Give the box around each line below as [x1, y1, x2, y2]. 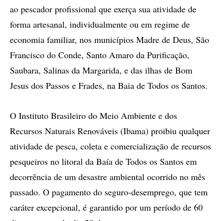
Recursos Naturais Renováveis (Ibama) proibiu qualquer [10, 125, 210, 137]
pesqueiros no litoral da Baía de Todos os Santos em [10, 155, 197, 167]
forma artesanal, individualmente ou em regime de [10, 18, 190, 30]
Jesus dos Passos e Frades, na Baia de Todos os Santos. [10, 79, 208, 91]
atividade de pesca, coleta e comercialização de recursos [10, 140, 211, 152]
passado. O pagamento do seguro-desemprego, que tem [10, 186, 208, 198]
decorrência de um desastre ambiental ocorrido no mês [10, 171, 205, 183]
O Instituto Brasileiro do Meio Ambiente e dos [10, 110, 177, 121]
